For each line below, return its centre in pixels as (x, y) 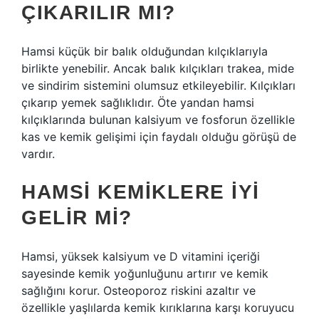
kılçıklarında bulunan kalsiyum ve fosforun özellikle (158, 120)
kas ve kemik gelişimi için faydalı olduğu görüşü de (159, 137)
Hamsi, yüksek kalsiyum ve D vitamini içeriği (141, 256)
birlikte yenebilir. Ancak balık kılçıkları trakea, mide (158, 68)
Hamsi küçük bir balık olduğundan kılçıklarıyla (145, 51)
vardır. (38, 154)
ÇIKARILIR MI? (99, 12)
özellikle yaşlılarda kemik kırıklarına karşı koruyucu (158, 308)
